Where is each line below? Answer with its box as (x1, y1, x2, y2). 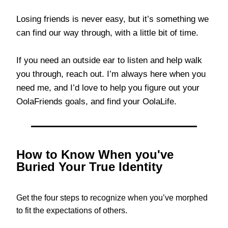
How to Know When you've (16, 147, 174, 161)
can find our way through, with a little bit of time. (16, 27, 199, 38)
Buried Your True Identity (16, 159, 163, 174)
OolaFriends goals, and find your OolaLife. (16, 96, 177, 106)
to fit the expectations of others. (16, 206, 128, 215)
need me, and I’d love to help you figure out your (16, 82, 200, 93)
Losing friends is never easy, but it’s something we (16, 14, 209, 24)
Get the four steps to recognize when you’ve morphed (16, 193, 208, 202)
